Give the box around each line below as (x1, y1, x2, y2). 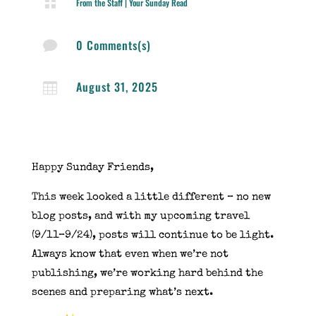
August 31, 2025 (75, 78, 158, 95)
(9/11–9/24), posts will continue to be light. (31, 229, 274, 241)
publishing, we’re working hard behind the (31, 267, 263, 279)
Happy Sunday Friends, (31, 162, 154, 173)
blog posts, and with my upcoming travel (31, 210, 250, 221)
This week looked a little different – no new (31, 191, 271, 202)
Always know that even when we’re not (31, 248, 229, 260)
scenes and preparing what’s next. (31, 286, 213, 298)
